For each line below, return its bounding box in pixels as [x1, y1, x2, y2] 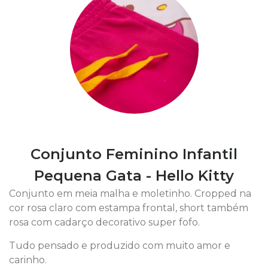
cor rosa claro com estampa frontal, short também [9, 202, 248, 214]
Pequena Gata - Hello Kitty [34, 167, 234, 184]
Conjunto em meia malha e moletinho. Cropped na [9, 188, 251, 199]
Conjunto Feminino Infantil [31, 145, 237, 163]
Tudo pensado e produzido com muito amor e [9, 240, 230, 251]
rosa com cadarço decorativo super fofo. [9, 217, 200, 228]
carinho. [9, 254, 47, 266]
